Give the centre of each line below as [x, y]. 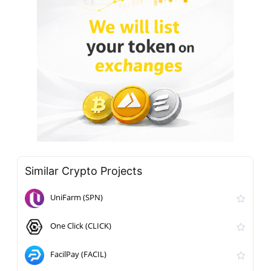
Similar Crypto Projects [84, 171]
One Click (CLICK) [81, 226]
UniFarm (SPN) [77, 198]
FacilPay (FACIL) [79, 254]
